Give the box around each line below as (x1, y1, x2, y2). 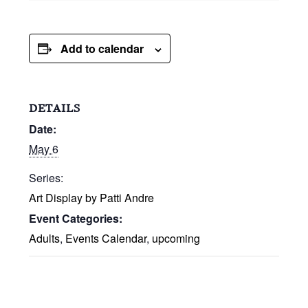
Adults (29, 230, 60, 246)
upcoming (152, 230, 201, 246)
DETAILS (29, 102, 81, 115)
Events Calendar (65, 230, 147, 246)
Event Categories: (29, 210, 123, 226)
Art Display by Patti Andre (29, 190, 155, 206)
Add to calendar (60, 41, 144, 56)
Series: (29, 170, 64, 186)
